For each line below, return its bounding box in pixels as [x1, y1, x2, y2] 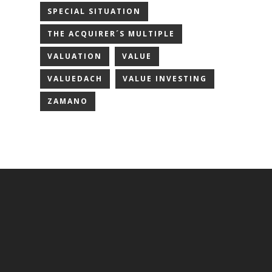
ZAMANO [47, 96, 88, 106]
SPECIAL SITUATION [47, 6, 141, 16]
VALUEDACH [47, 73, 103, 84]
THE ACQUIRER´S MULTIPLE [47, 29, 175, 39]
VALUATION [47, 51, 102, 61]
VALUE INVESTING [123, 73, 207, 84]
